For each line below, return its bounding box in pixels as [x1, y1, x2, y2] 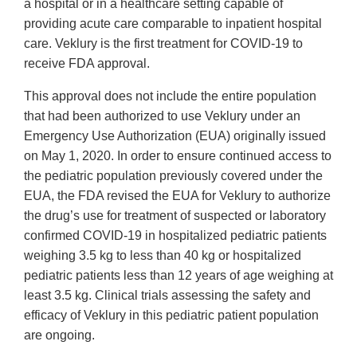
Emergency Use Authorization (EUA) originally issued [24, 129, 326, 143]
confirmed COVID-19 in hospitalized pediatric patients [24, 229, 327, 243]
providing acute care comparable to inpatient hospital [24, 17, 322, 31]
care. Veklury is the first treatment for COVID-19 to [24, 37, 303, 51]
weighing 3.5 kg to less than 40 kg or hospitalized [24, 249, 301, 263]
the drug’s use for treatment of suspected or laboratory [24, 209, 326, 223]
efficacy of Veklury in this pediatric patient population [24, 308, 319, 323]
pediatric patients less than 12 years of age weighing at [24, 269, 333, 283]
